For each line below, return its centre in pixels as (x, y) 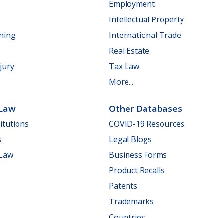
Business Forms (138, 155)
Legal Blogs (130, 139)
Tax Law (124, 66)
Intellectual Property (146, 19)
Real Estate (129, 50)
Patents (123, 186)
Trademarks (131, 201)
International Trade (145, 35)
